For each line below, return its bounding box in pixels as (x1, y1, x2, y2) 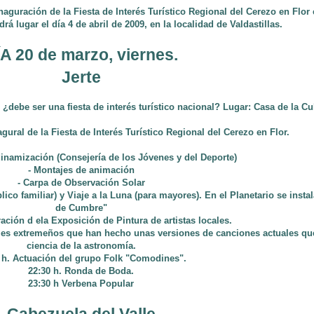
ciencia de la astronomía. (26, 240, 136, 251)
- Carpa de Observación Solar (17, 177, 145, 188)
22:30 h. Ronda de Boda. (28, 266, 134, 276)
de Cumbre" (55, 203, 107, 213)
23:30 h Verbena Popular (28, 278, 134, 289)
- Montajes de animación (27, 165, 135, 175)
